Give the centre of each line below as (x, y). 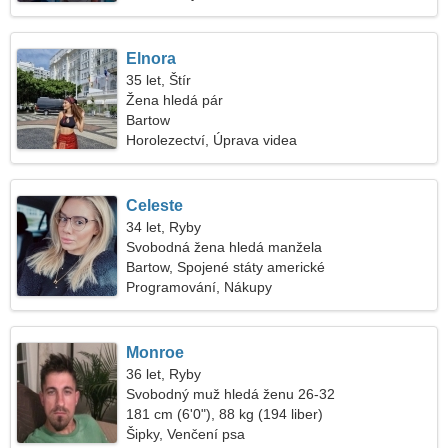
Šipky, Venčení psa (186, 434)
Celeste (155, 205)
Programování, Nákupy (199, 287)
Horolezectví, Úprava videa (212, 140)
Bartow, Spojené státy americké (226, 267)
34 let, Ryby (164, 227)
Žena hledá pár (175, 100)
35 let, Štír (159, 80)
